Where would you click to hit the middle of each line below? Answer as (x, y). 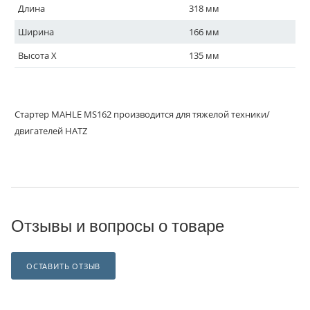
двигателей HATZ (51, 131)
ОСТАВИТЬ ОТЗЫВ (64, 266)
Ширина (36, 32)
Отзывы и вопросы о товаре (118, 225)
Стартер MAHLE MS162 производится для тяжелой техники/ (142, 114)
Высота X (37, 55)
